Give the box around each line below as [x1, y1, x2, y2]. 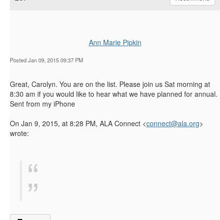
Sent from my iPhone [10, 98, 75, 109]
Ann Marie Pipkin [88, 37, 141, 47]
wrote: [10, 128, 29, 138]
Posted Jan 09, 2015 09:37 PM [10, 55, 83, 64]
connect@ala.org [146, 118, 199, 128]
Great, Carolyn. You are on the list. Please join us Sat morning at [10, 79, 210, 89]
